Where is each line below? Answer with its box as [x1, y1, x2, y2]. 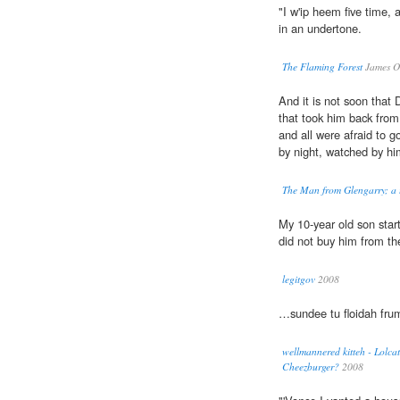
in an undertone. [279, 20, 362, 37]
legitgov [282, 272, 315, 287]
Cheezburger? [282, 360, 339, 374]
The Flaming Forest [282, 60, 362, 74]
